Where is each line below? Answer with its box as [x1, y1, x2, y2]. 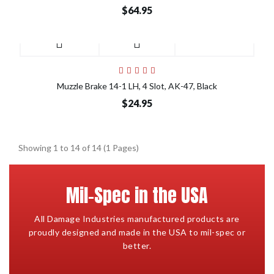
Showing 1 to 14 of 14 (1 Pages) [18, 143, 139, 154]
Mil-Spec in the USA [66, 182, 208, 210]
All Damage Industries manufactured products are [34, 213, 240, 224]
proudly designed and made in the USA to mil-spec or [28, 227, 246, 238]
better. [122, 240, 152, 251]
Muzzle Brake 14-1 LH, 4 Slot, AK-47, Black [57, 81, 217, 92]
